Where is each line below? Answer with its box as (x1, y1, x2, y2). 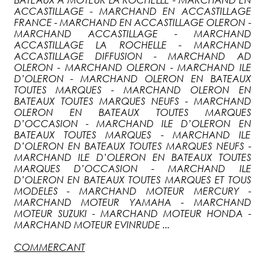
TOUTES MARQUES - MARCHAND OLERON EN (14, 84, 251, 95)
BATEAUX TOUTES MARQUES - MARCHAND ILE (14, 129, 251, 140)
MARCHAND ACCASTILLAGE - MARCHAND (14, 28, 251, 39)
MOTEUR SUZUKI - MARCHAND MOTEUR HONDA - (14, 208, 251, 219)
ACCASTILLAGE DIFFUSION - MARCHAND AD (14, 50, 251, 62)
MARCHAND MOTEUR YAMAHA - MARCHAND (14, 196, 251, 208)
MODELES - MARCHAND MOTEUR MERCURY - (14, 185, 251, 196)
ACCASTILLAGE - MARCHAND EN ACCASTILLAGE (14, 5, 251, 17)
